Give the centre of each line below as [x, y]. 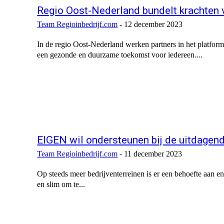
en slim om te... [61, 184]
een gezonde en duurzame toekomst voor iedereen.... [120, 55]
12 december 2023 [153, 24]
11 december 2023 [153, 154]
